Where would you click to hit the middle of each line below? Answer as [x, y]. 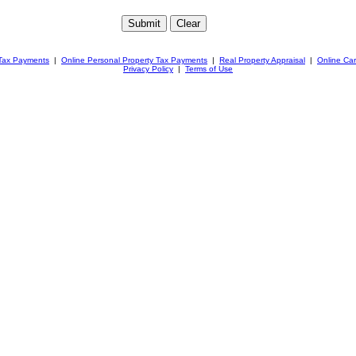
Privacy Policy [148, 69]
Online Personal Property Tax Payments [134, 60]
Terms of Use [209, 69]
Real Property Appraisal [262, 60]
